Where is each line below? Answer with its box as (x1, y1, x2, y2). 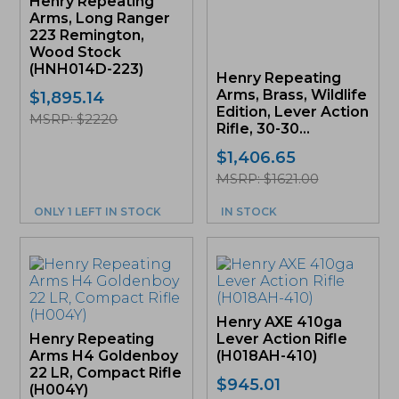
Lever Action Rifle (216, 330, 347, 347)
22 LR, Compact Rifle (29, 363, 183, 381)
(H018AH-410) (216, 346, 317, 364)
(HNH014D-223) (29, 60, 144, 77)
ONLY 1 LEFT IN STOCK (34, 204, 162, 218)
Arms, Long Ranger (29, 9, 171, 27)
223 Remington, (29, 26, 145, 44)
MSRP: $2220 (29, 110, 118, 127)
